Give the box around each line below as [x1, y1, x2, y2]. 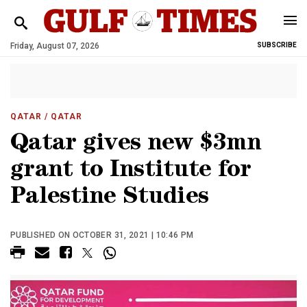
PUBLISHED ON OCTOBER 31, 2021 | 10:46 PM [10, 230, 194, 240]
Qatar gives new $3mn [10, 133, 261, 157]
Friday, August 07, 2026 [10, 41, 99, 51]
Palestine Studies [10, 186, 209, 210]
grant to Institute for [10, 160, 251, 184]
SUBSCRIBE [257, 41, 297, 49]
